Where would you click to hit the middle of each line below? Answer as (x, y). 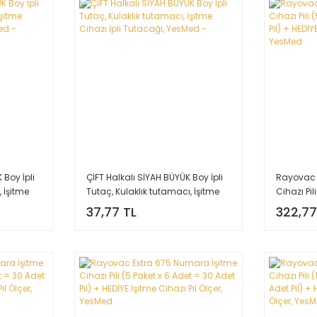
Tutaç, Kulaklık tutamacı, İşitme (152, 192)
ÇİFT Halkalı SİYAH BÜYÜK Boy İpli (154, 178)
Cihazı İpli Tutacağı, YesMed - (150, 206)
